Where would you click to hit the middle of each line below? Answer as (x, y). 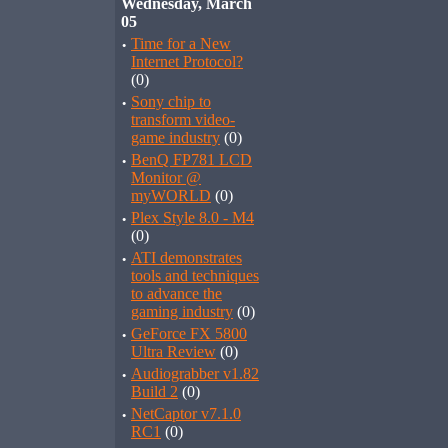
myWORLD (171, 195)
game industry (175, 137)
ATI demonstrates (186, 257)
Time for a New (181, 43)
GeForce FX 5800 (189, 333)
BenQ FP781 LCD (191, 159)
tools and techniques (195, 275)
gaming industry (182, 311)
